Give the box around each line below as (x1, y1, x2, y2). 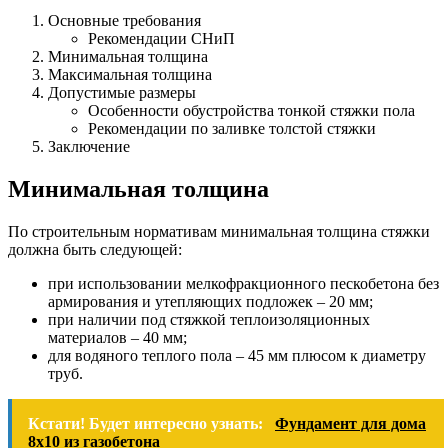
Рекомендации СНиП (88, 30, 235, 48)
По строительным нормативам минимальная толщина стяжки (8, 223, 430, 240)
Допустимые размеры (48, 84, 196, 102)
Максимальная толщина (48, 66, 212, 84)
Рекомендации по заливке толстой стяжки (88, 120, 376, 138)
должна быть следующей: (8, 241, 182, 258)
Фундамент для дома (275, 415, 426, 432)
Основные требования (48, 12, 201, 30)
